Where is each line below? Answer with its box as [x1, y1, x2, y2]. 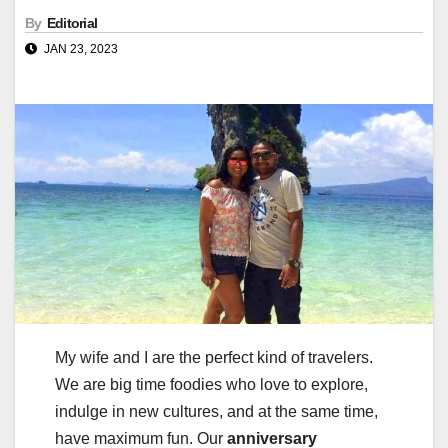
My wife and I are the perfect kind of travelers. [55, 348, 373, 366]
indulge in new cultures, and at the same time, [55, 402, 378, 420]
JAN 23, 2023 [41, 42, 118, 57]
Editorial [46, 15, 98, 32]
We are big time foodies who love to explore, [55, 375, 368, 393]
